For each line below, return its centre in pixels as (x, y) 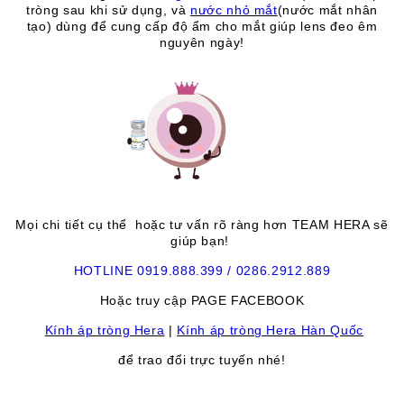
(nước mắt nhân (327, 10)
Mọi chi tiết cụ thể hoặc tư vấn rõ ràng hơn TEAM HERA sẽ (202, 225)
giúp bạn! (202, 241)
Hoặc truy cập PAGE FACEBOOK (202, 301)
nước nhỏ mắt (234, 10)
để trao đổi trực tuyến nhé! (202, 360)
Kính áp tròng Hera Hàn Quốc (270, 331)
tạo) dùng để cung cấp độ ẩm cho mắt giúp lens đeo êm (202, 27)
